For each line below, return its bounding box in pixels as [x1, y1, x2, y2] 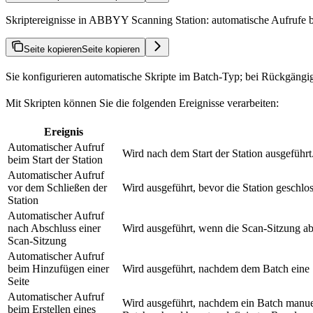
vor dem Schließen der [8, 182, 107, 194]
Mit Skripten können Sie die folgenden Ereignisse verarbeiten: [6, 97, 279, 110]
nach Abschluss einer [8, 222, 101, 235]
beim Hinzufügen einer [8, 263, 109, 275]
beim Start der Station [8, 154, 103, 166]
